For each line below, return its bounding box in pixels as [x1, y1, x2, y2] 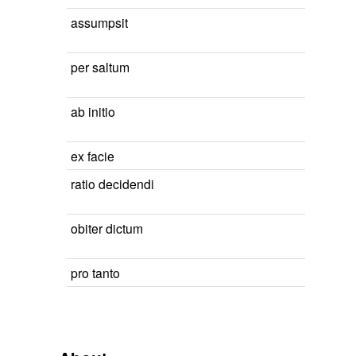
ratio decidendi [71, 175, 154, 192]
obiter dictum [71, 219, 143, 237]
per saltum [71, 58, 130, 75]
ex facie [71, 147, 114, 164]
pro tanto [71, 264, 120, 281]
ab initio [71, 103, 115, 120]
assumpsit [71, 14, 128, 31]
